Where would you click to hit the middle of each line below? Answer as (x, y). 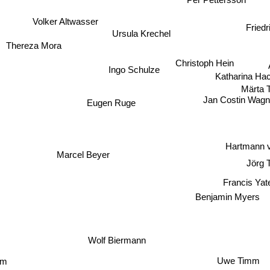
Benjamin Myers (228, 197)
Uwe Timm (237, 261)
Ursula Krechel (142, 33)
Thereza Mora (34, 45)
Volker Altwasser (65, 21)
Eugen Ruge (111, 102)
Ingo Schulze (135, 69)
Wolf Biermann (107, 239)
